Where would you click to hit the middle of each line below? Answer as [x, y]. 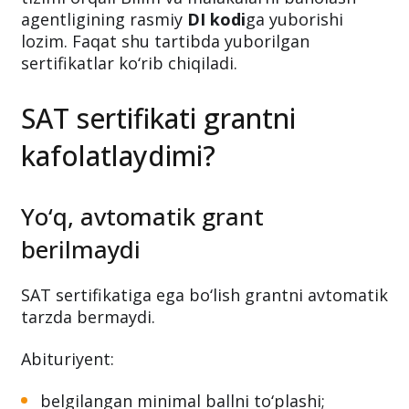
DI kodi [216, 19]
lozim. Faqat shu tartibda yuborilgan [165, 41]
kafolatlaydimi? [118, 155]
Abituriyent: [68, 358]
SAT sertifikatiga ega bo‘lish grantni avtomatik [204, 294]
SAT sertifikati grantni [158, 118]
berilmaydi [81, 249]
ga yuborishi [294, 19]
